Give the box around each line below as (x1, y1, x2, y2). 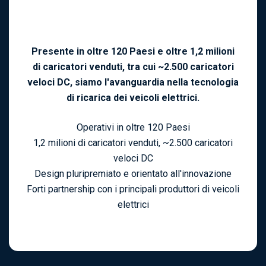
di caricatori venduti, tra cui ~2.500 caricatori (32, 61, 234, 73)
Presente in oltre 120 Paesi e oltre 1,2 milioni (31, 46, 235, 58)
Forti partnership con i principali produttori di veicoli (27, 183, 239, 195)
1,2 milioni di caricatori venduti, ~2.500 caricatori (33, 137, 233, 149)
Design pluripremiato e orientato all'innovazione (34, 168, 232, 180)
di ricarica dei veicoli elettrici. (66, 92, 199, 104)
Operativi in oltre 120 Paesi (76, 122, 190, 134)
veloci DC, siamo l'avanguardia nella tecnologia (27, 77, 239, 88)
